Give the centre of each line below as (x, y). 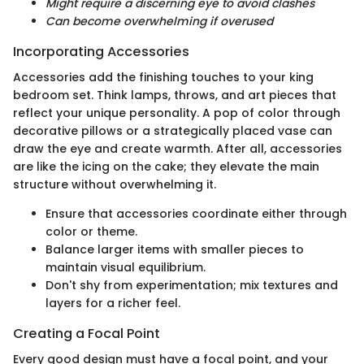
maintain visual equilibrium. (126, 268)
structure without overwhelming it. (115, 185)
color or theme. (91, 232)
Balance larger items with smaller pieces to (175, 250)
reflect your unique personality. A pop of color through (177, 113)
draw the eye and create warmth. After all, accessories (178, 149)
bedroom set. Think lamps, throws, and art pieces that (175, 95)
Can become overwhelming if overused (159, 21)
